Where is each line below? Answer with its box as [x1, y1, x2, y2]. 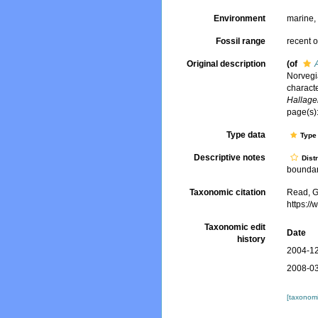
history [237, 234, 266, 245]
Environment [214, 13, 266, 23]
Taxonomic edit [204, 222, 266, 233]
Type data [226, 130, 266, 141]
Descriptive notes [194, 153, 266, 163]
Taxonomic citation [190, 187, 266, 198]
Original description [187, 59, 266, 69]
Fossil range [216, 36, 266, 46]
